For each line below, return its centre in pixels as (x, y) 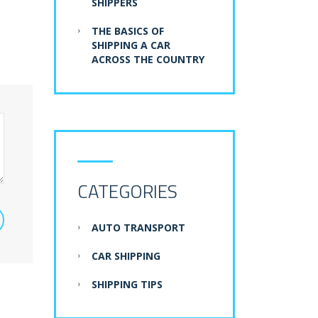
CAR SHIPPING (126, 256)
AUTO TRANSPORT (138, 228)
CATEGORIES (127, 192)
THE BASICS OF (128, 31)
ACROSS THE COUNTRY (148, 60)
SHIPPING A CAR (131, 45)
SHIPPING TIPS (127, 285)
